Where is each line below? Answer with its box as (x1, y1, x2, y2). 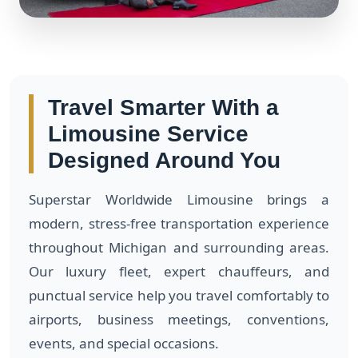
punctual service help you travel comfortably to (29, 285, 329, 304)
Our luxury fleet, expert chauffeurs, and (29, 261, 329, 280)
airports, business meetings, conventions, (29, 309, 329, 328)
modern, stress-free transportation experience (29, 213, 329, 233)
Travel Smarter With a (48, 94, 279, 120)
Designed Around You (48, 147, 280, 173)
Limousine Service (48, 121, 249, 146)
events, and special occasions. (29, 333, 219, 352)
